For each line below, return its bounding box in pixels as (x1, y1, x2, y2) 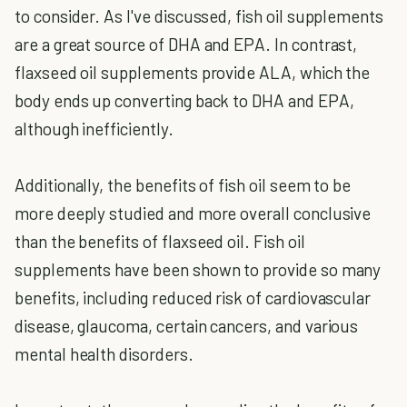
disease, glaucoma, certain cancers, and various (15, 315, 359, 336)
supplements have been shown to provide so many (15, 259, 382, 280)
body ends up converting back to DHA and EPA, (15, 90, 354, 111)
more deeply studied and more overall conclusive (15, 203, 372, 223)
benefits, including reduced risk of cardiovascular (15, 287, 372, 308)
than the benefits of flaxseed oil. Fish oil (15, 231, 305, 252)
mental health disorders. (15, 343, 194, 364)
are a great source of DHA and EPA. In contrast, (15, 34, 358, 55)
